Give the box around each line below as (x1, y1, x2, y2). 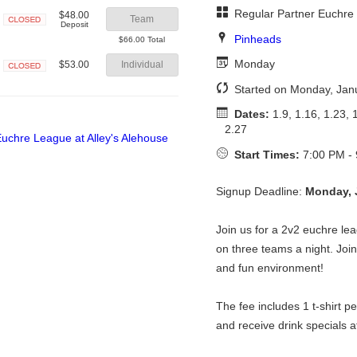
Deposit (60, 19, 88, 29)
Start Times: (233, 148, 300, 162)
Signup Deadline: (215, 185, 305, 198)
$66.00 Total (119, 34, 166, 44)
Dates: (233, 108, 269, 121)
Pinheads (233, 32, 281, 45)
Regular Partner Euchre (230, 7, 354, 21)
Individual (120, 59, 163, 71)
